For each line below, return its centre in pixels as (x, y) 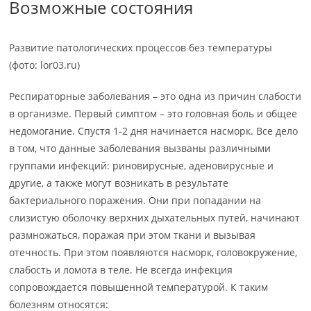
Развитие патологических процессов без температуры (141, 48)
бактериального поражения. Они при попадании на (135, 200)
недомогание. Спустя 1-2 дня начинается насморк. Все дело (154, 131)
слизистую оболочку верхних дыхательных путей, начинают (155, 218)
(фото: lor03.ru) (45, 65)
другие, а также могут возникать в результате (119, 183)
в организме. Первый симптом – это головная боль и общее (153, 114)
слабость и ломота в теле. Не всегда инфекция (121, 270)
